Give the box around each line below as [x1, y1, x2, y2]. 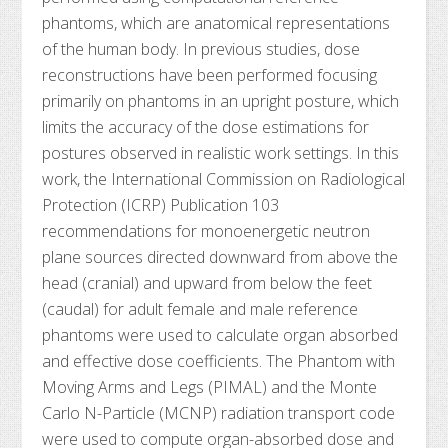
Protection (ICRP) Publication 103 [42, 194, 280, 216]
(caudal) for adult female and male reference [42, 298, 359, 320]
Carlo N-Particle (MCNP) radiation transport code [42, 402, 396, 424]
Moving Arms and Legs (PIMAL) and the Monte [42, 376, 378, 398]
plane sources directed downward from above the [42, 246, 399, 268]
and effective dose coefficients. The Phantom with [42, 350, 396, 372]
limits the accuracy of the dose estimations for [42, 116, 370, 138]
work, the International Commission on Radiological [42, 168, 406, 190]
